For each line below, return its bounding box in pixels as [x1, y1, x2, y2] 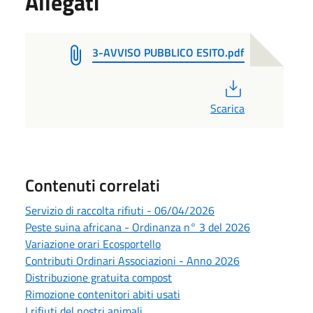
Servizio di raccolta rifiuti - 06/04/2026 [25, 201, 214, 219]
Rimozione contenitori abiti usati [25, 285, 180, 303]
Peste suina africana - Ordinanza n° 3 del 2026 [25, 218, 250, 235]
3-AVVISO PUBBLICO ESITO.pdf [92, 43, 245, 61]
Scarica [210, 99, 245, 117]
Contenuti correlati [25, 172, 160, 198]
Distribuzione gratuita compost [25, 268, 172, 286]
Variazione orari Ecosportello [25, 235, 161, 252]
